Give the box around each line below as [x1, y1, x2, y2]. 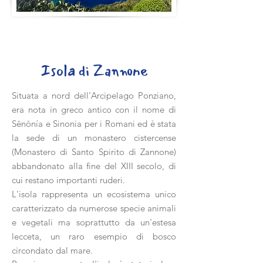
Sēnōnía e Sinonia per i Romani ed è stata [12, 118, 176, 129]
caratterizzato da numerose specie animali [12, 203, 176, 214]
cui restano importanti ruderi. [12, 174, 125, 186]
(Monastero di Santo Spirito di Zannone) [12, 146, 176, 157]
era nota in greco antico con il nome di [12, 104, 176, 115]
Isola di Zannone [40, 59, 148, 83]
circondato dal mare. [12, 245, 93, 256]
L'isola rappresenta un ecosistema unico [12, 188, 176, 200]
